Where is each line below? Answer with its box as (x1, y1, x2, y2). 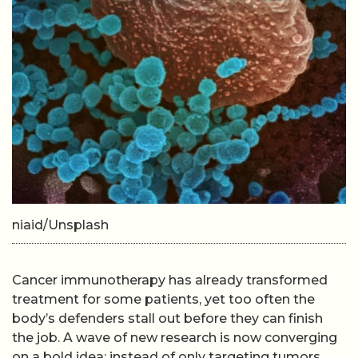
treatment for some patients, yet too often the (12, 292, 315, 308)
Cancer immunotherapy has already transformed (12, 272, 328, 288)
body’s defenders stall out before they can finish (12, 311, 323, 327)
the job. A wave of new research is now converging (12, 330, 337, 346)
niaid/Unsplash (12, 217, 109, 233)
